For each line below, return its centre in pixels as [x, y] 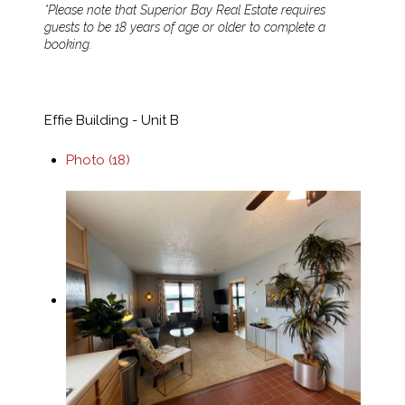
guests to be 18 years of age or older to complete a [185, 27]
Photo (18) [98, 160]
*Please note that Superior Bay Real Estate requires [185, 10]
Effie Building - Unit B [112, 120]
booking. [68, 44]
